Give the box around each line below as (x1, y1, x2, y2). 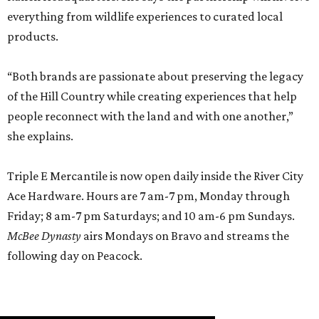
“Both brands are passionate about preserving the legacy (7, 69, 303, 84)
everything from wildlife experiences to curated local (7, 9, 283, 24)
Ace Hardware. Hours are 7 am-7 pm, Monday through (7, 189, 290, 204)
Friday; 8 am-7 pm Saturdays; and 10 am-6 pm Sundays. (7, 209, 295, 224)
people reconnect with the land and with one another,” (7, 109, 293, 124)
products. (7, 29, 58, 44)
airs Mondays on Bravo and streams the (81, 229, 289, 244)
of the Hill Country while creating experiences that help (7, 89, 297, 104)
